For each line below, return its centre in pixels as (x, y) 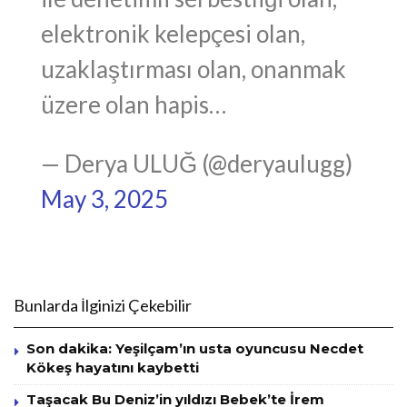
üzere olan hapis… (134, 105)
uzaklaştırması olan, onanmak (194, 69)
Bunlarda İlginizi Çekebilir (103, 306)
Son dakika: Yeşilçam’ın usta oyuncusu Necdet (195, 349)
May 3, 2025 (104, 199)
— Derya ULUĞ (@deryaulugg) (197, 164)
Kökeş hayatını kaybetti (113, 368)
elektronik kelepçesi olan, (173, 34)
